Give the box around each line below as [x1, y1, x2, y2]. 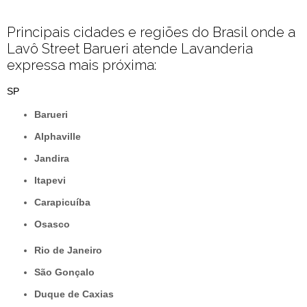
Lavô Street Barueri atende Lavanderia [7, 40, 253, 58]
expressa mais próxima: [7, 57, 156, 74]
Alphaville [41, 131, 81, 143]
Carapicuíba [41, 197, 90, 208]
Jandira [40, 153, 69, 164]
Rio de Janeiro [41, 245, 102, 256]
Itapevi [37, 175, 66, 186]
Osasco [42, 219, 70, 230]
